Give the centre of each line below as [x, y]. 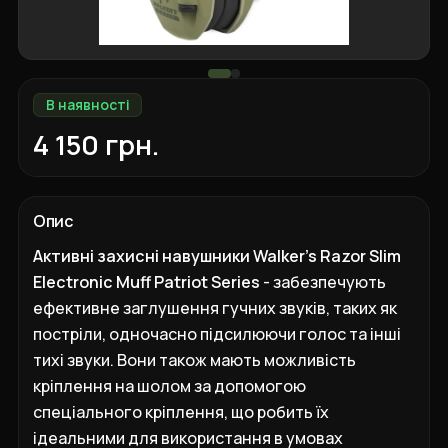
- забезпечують [323, 281]
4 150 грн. [97, 144]
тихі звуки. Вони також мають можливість [195, 359]
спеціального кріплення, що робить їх [181, 411]
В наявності [87, 105]
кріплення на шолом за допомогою [170, 385]
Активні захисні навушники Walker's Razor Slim [217, 255]
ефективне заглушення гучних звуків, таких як [215, 307]
